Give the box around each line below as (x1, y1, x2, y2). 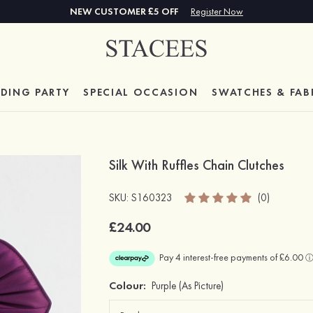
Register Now (191, 5, 243, 17)
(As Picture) (179, 279, 224, 293)
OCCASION (133, 85, 198, 99)
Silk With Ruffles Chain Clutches (109, 156, 285, 174)
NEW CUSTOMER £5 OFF (70, 5, 180, 17)
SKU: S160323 (109, 190, 173, 205)
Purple (152, 279, 177, 293)
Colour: (109, 278, 147, 293)
